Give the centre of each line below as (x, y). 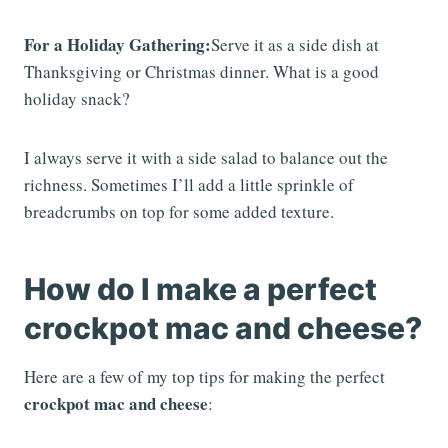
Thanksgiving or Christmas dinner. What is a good (201, 71)
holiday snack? (77, 98)
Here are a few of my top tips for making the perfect (204, 376)
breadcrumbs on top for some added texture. (179, 211)
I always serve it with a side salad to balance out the (206, 157)
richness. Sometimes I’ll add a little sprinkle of (189, 184)
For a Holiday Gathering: (117, 44)
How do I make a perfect (200, 288)
